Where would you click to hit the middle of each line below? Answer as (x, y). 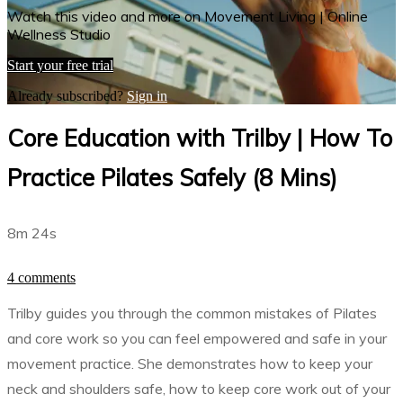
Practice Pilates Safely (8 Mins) (172, 177)
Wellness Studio (59, 34)
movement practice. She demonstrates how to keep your (190, 363)
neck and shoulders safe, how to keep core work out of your (199, 389)
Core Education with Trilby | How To (200, 138)
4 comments (41, 278)
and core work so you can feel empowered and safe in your (197, 338)
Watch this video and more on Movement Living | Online (188, 16)
